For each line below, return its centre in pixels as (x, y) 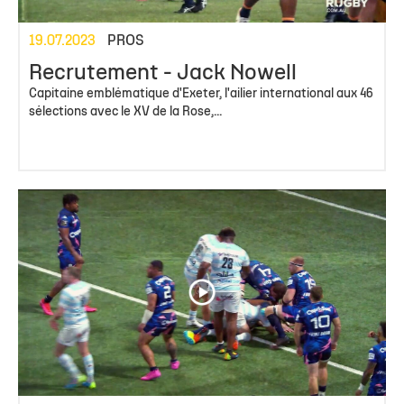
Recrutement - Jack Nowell (163, 73)
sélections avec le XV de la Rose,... (125, 112)
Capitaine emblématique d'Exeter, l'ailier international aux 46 (201, 94)
